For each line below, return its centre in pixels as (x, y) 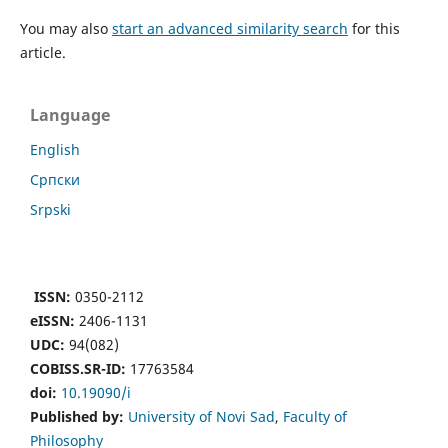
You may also (65, 28)
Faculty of (315, 416)
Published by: (77, 416)
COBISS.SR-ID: (78, 368)
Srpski (50, 209)
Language (70, 114)
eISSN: (52, 320)
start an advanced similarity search (229, 28)
